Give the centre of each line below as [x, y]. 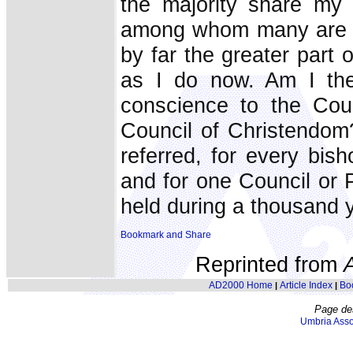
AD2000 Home [240, 285]
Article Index [306, 285]
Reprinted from [269, 265]
